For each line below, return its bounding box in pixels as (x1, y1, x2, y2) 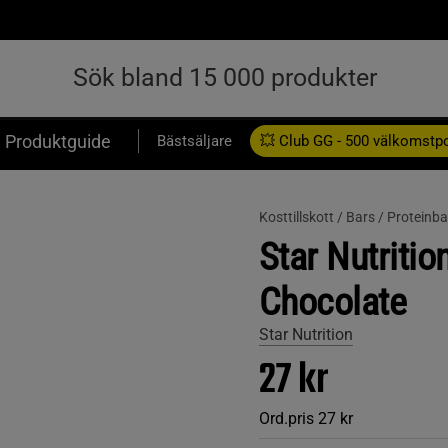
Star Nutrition (258, 325, 353, 344)
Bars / (345, 209, 387, 225)
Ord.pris (258, 409, 314, 428)
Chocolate (258, 280, 407, 324)
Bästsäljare (157, 132, 232, 150)
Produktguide (5, 130, 111, 152)
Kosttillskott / (258, 209, 346, 225)
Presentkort (5, 174, 83, 192)
